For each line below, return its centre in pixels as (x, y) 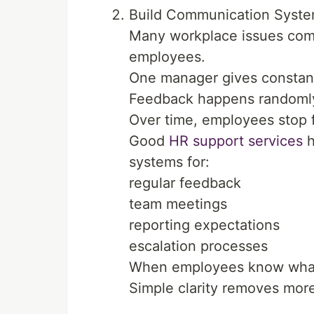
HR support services (236, 141)
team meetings (178, 204)
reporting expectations (204, 225)
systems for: (169, 162)
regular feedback (185, 183)
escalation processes (198, 246)
